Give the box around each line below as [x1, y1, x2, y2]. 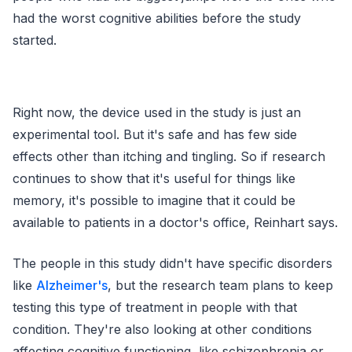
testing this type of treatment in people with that [13, 299, 297, 315]
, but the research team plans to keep [108, 277, 333, 293]
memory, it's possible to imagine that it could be [13, 192, 295, 208]
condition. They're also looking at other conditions [13, 321, 312, 337]
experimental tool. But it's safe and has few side [13, 126, 297, 142]
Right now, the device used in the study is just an [13, 104, 301, 120]
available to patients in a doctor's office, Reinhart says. [13, 214, 338, 230]
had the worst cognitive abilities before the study [13, 9, 301, 26]
